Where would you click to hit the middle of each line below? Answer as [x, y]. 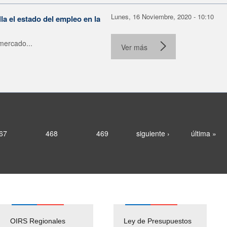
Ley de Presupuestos [158, 221]
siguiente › [153, 133]
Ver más [134, 47]
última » [203, 133]
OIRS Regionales [38, 221]
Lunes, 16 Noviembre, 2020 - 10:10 [162, 16]
